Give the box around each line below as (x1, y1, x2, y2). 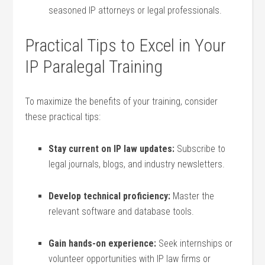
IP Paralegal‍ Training (25, 56, 163, 77)
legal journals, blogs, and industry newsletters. (49, 159, 225, 170)
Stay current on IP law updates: (49, 143, 175, 154)
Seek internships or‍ (156, 238, 233, 249)
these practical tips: (25, 111, 101, 122)
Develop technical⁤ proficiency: (49, 190, 171, 202)
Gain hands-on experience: (49, 238, 157, 249)
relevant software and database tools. (49, 206, 195, 217)
